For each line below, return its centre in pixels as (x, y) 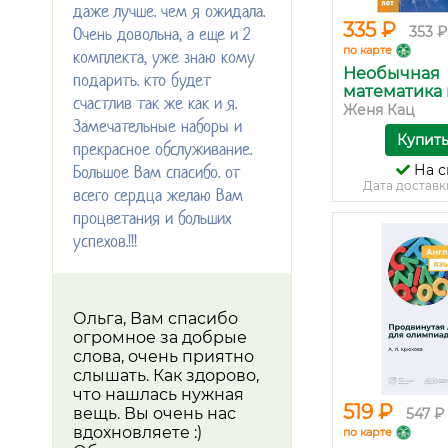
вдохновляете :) (137, 432)
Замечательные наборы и (157, 125)
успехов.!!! (105, 240)
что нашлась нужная (158, 394)
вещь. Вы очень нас (154, 413)
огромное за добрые (160, 337)
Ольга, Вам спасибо (155, 318)
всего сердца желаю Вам (158, 194)
